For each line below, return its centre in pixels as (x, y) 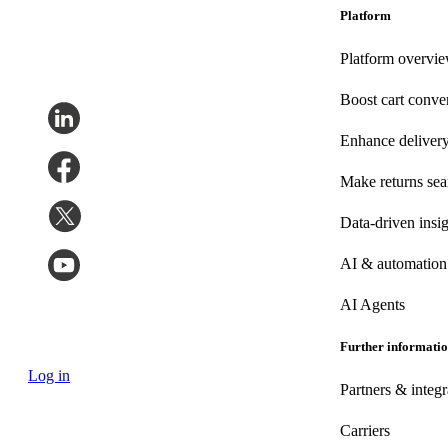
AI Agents (372, 304)
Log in (49, 376)
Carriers (365, 431)
